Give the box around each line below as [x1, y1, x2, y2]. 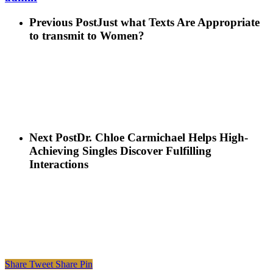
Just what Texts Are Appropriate [97, 16, 260, 29]
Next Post [29, 130, 77, 144]
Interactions [29, 157, 88, 171]
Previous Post [29, 16, 97, 29]
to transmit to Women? [29, 29, 144, 43]
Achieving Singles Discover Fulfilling [29, 144, 211, 157]
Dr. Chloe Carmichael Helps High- [77, 130, 248, 144]
